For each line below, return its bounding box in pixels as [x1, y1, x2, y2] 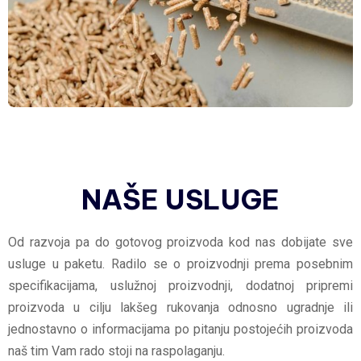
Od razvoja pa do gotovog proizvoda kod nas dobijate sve [8, 234, 353, 251]
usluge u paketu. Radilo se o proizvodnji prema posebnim [8, 256, 353, 272]
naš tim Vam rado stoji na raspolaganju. [8, 343, 225, 359]
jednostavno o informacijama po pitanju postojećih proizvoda [8, 322, 353, 338]
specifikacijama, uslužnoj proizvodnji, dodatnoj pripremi [8, 278, 353, 294]
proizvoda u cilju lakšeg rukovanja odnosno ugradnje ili [8, 300, 353, 316]
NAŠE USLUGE [81, 182, 280, 218]
